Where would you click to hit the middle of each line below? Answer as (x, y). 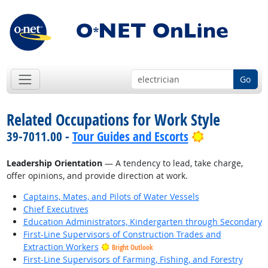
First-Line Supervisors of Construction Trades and (122, 234)
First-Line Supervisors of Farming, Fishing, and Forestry (133, 260)
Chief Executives (56, 209)
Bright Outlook (132, 248)
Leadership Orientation (54, 163)
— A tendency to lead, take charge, (172, 163)
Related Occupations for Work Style (113, 120)
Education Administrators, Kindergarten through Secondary (142, 222)
